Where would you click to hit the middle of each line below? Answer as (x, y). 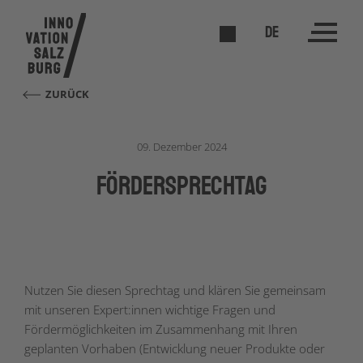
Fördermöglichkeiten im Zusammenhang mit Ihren (161, 329)
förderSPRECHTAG (181, 186)
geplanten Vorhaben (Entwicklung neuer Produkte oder (175, 348)
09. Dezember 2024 (181, 147)
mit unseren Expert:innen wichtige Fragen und (150, 310)
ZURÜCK (68, 94)
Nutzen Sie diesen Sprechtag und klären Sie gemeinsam (175, 290)
